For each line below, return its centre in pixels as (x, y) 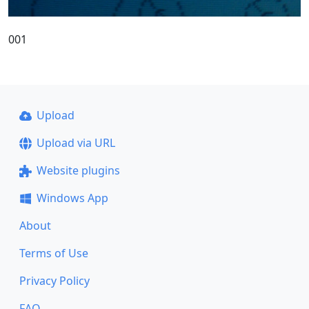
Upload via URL (76, 143)
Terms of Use (54, 253)
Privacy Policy (54, 281)
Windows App (72, 198)
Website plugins (78, 170)
